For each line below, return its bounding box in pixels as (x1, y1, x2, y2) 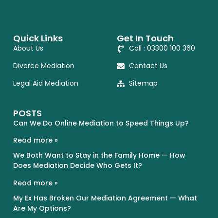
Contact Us (128, 61, 167, 71)
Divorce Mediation (13, 61, 74, 71)
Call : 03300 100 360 (128, 43, 195, 54)
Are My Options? (13, 203, 71, 213)
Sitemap (128, 78, 158, 89)
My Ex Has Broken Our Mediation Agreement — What (13, 193, 197, 203)
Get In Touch (116, 32, 174, 45)
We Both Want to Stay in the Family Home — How (13, 150, 185, 161)
